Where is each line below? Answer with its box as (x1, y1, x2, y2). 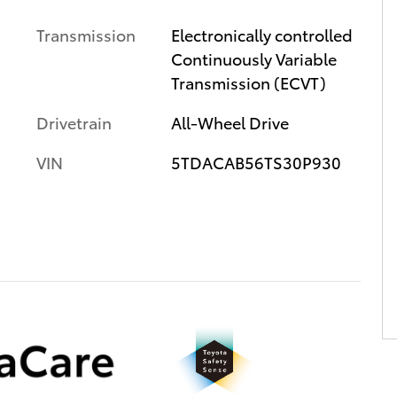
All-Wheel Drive (170, 110, 289, 133)
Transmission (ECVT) (170, 70, 326, 93)
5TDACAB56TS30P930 (170, 150, 341, 173)
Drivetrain (36, 110, 112, 133)
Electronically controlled (170, 22, 353, 45)
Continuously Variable (170, 46, 337, 69)
